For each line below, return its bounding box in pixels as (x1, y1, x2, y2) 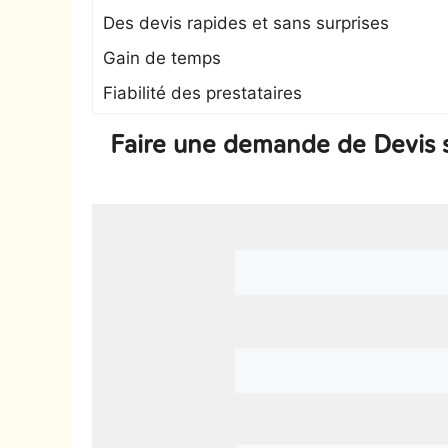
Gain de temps (103, 48, 221, 68)
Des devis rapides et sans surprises (103, 13, 389, 33)
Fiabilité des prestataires (103, 83, 302, 103)
